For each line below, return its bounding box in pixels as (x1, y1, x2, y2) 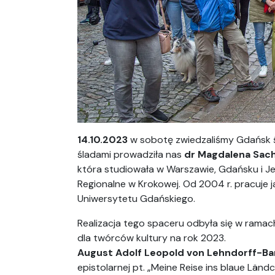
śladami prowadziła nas (77, 148, 184, 161)
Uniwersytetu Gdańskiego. (77, 192, 195, 205)
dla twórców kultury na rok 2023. (77, 231, 226, 244)
